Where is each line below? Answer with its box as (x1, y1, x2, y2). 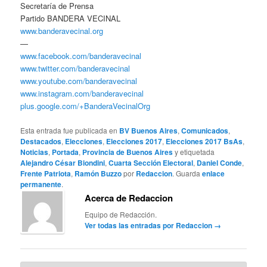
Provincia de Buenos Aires (82, 146, 173, 157)
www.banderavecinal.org (20, 25, 104, 37)
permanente (20, 178, 62, 190)
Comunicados (181, 125, 229, 136)
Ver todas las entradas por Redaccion (85, 219, 215, 231)
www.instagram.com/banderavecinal (20, 88, 144, 100)
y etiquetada (173, 146, 215, 157)
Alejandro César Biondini (20, 157, 105, 168)
